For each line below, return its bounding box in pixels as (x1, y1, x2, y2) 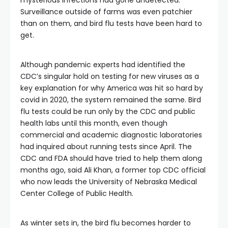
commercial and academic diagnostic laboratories (20, 130, 202, 140)
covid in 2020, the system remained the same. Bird (20, 95, 201, 105)
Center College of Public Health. (20, 188, 133, 198)
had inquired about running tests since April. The (20, 141, 192, 152)
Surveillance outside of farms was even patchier (20, 7, 192, 17)
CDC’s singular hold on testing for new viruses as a (20, 71, 199, 81)
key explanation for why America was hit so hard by (20, 83, 203, 93)
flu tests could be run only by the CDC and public (20, 106, 195, 117)
